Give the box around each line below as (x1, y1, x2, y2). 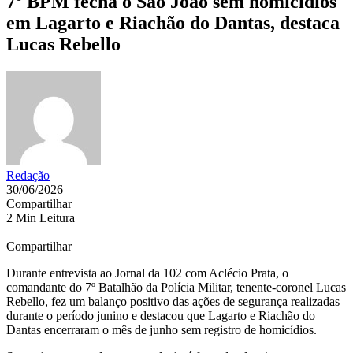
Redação (6, 168, 50, 182)
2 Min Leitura (6, 210, 75, 225)
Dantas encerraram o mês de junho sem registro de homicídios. (6, 322, 317, 336)
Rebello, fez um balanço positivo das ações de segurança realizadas (6, 294, 340, 308)
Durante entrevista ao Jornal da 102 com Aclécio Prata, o (6, 266, 288, 280)
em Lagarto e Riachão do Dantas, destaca (6, 12, 340, 33)
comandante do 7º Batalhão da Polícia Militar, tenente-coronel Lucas (6, 280, 346, 294)
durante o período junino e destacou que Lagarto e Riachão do (6, 308, 315, 322)
